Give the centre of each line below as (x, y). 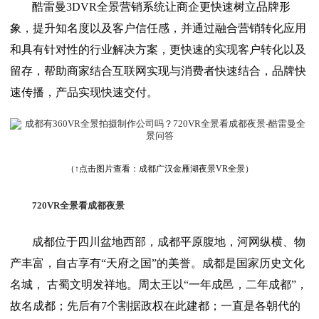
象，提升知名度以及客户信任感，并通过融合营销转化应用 (158, 28)
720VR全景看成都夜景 (78, 206)
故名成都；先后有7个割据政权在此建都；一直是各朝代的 (155, 306)
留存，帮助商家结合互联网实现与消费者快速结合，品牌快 (158, 71)
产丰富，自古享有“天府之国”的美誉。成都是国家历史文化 (157, 263)
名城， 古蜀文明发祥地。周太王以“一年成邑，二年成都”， (159, 285)
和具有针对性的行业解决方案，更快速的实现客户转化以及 (158, 50)
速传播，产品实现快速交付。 (84, 93)
